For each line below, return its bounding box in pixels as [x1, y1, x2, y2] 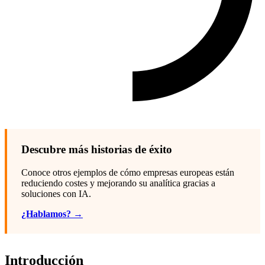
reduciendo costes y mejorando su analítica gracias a [21, 177, 215, 188]
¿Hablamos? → [21, 208, 83, 219]
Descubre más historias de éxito [21, 143, 172, 156]
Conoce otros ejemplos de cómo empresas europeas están [21, 167, 234, 177]
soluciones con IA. [21, 188, 91, 199]
